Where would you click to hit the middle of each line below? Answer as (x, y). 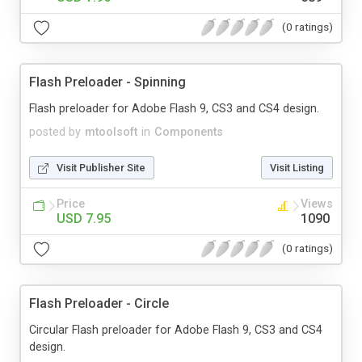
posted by (55, 132)
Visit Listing (297, 167)
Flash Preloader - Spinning (107, 82)
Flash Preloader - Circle (99, 303)
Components (189, 132)
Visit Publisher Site (101, 167)
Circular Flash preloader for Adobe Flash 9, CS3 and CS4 (176, 330)
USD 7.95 (84, 218)
